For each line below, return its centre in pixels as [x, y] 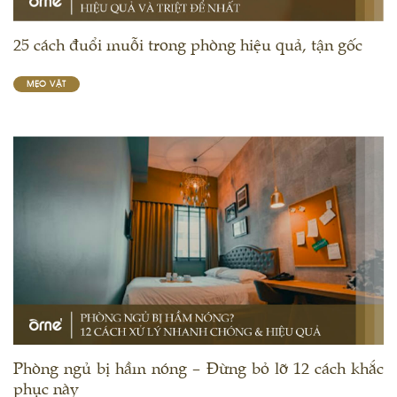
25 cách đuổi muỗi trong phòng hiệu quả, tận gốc [188, 43]
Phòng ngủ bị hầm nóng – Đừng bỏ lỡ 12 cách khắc [198, 367]
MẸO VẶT [47, 84]
